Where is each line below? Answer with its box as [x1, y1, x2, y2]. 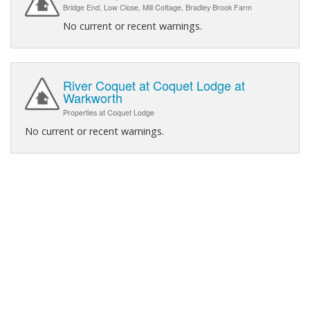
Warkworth [63, 88, 122, 107]
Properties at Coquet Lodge [63, 107, 154, 118]
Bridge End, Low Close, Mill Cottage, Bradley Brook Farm [63, 1, 252, 12]
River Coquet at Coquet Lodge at [63, 75, 245, 94]
